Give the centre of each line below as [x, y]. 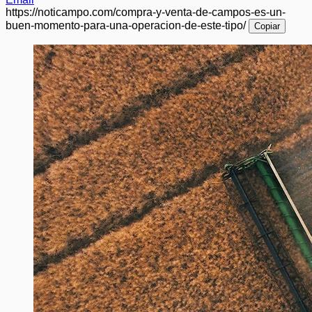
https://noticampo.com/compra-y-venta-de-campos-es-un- [146, 13]
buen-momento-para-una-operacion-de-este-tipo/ [126, 26]
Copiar [267, 26]
